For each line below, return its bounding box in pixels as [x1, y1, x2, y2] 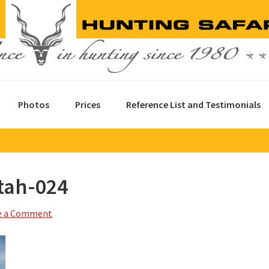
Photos [18, 98, 49, 110]
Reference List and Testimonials [126, 98, 261, 110]
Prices [75, 98, 100, 110]
